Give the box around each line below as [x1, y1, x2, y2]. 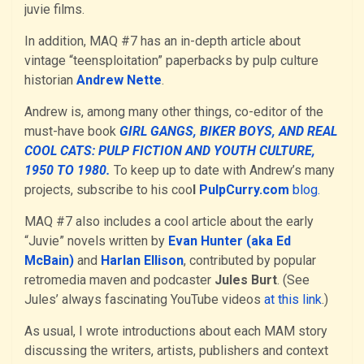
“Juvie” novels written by [24, 232, 168, 249]
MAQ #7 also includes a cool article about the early [24, 213, 314, 229]
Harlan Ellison [101, 252, 184, 268]
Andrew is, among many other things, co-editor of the [24, 103, 323, 119]
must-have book [24, 123, 119, 139]
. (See [277, 271, 310, 288]
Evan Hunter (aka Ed [168, 232, 291, 249]
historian [24, 71, 76, 88]
